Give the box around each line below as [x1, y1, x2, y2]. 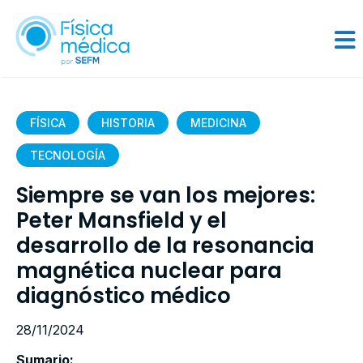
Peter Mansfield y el [16, 206, 227, 235]
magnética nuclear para [16, 256, 282, 285]
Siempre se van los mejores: [16, 181, 315, 210]
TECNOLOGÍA [30, 148, 105, 162]
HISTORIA [101, 116, 155, 130]
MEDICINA [190, 116, 246, 130]
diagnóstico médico [16, 281, 231, 310]
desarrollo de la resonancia [16, 231, 314, 260]
